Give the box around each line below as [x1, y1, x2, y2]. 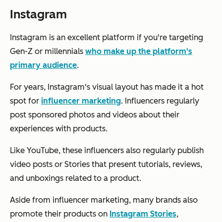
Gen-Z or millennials [10, 46, 85, 56]
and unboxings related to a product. [10, 173, 141, 183]
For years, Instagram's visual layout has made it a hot [10, 82, 204, 92]
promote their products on [10, 209, 110, 219]
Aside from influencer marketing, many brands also [10, 195, 198, 205]
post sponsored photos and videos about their [10, 110, 179, 119]
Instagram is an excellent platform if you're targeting [10, 32, 203, 42]
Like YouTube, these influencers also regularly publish [10, 145, 204, 155]
